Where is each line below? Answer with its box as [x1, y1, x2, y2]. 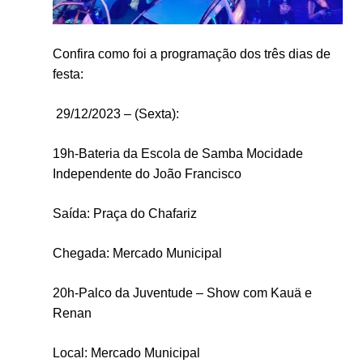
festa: [52, 66, 83, 81]
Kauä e [270, 285, 312, 300]
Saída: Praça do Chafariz [52, 206, 197, 220]
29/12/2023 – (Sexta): [52, 106, 179, 121]
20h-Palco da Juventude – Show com [52, 285, 271, 300]
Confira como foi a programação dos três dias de [52, 46, 331, 61]
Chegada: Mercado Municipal [52, 246, 222, 260]
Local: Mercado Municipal [52, 345, 200, 360]
